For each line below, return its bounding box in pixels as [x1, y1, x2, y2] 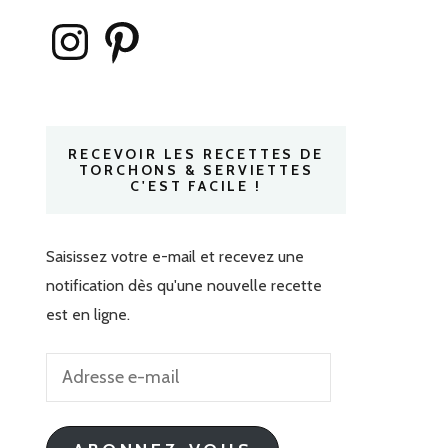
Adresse [45, 357, 102, 377]
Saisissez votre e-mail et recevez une [46, 247, 304, 267]
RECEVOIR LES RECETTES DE [68, 145, 324, 164]
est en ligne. [46, 305, 130, 325]
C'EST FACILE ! [130, 177, 262, 196]
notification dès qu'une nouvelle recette [46, 276, 322, 296]
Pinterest [97, 15, 161, 35]
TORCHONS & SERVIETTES [78, 161, 314, 180]
